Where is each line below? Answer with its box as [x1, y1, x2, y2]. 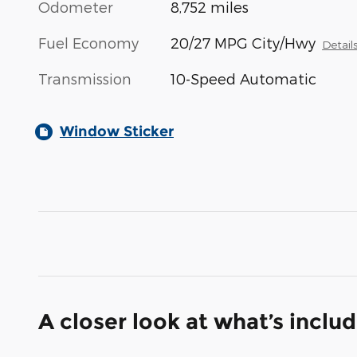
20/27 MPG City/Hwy [171, 34, 316, 52]
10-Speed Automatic [171, 70, 317, 88]
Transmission [38, 70, 131, 88]
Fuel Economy [38, 34, 139, 52]
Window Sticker [60, 123, 174, 141]
